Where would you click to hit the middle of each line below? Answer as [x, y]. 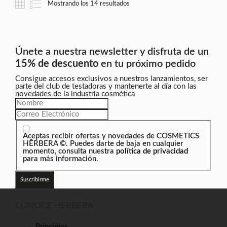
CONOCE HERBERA [54, 206]
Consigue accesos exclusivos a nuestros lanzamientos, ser [111, 79]
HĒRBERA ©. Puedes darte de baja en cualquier [103, 144]
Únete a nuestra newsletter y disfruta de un [112, 51]
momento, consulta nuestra [70, 152]
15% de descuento [57, 64]
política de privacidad [152, 152]
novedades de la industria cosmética [75, 94]
